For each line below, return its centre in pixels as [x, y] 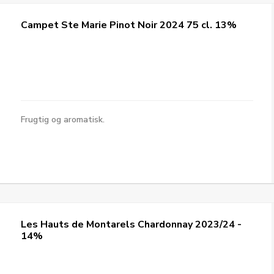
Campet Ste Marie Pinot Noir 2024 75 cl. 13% [129, 25]
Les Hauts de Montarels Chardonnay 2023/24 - [131, 224]
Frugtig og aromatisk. [63, 120]
